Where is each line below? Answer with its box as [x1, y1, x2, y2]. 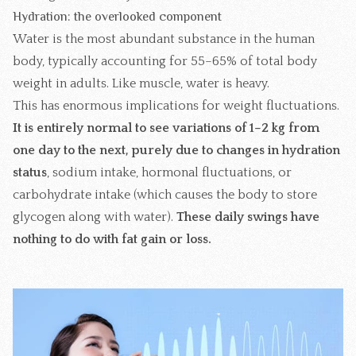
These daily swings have [176, 210, 319, 225]
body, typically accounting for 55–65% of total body [13, 54, 317, 69]
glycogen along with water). [13, 210, 176, 225]
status [13, 165, 47, 180]
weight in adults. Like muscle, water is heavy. [13, 76, 269, 91]
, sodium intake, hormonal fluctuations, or [47, 165, 292, 180]
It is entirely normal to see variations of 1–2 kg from [13, 121, 319, 136]
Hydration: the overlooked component [13, 10, 222, 25]
